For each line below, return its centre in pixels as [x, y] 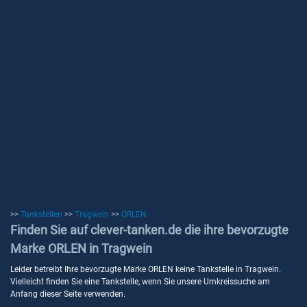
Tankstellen [41, 214]
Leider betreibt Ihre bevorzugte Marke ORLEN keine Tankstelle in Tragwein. [146, 269]
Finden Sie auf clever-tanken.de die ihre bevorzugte [149, 230]
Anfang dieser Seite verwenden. [68, 294]
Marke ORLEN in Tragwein [81, 248]
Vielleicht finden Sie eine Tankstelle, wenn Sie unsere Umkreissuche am [140, 282]
